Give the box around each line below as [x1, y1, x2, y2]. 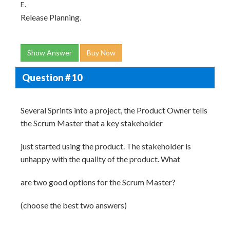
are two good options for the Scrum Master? [21, 177, 176, 187]
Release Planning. [21, 12, 81, 22]
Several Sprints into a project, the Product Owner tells [21, 105, 207, 115]
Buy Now [87, 48, 116, 57]
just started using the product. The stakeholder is [21, 141, 191, 151]
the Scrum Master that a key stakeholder [21, 118, 163, 128]
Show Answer [27, 48, 72, 57]
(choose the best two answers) [21, 200, 127, 210]
